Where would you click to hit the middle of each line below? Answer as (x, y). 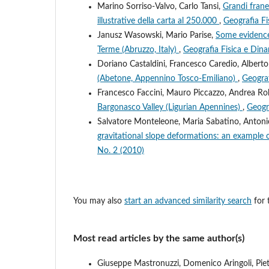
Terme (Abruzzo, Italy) (138, 50)
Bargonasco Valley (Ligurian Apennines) (170, 107)
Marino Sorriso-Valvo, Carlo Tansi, (160, 6)
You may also (99, 201)
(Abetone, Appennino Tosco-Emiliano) (168, 78)
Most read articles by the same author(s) (159, 238)
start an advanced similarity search (188, 201)
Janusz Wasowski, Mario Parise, (156, 35)
